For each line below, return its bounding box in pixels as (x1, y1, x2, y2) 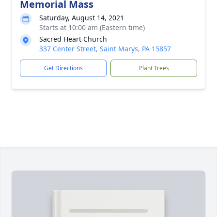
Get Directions (44, 64, 83, 72)
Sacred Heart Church (39, 34, 107, 44)
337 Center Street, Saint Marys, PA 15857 (39, 44, 171, 53)
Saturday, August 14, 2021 (39, 13, 124, 22)
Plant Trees (139, 64, 169, 72)
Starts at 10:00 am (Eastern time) (39, 23, 145, 32)
